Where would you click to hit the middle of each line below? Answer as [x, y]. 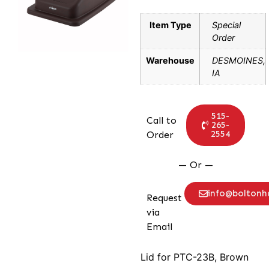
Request [164, 198]
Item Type [170, 25]
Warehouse [170, 60]
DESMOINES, [239, 60]
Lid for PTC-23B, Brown [195, 257]
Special [226, 25]
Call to [162, 121]
